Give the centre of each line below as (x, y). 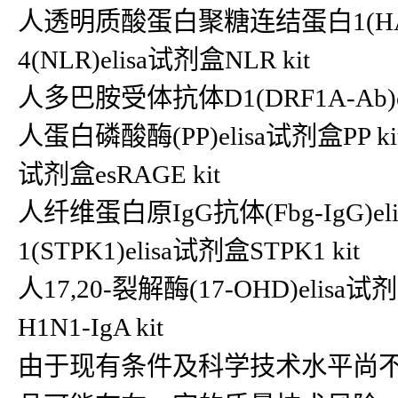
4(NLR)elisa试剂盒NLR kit (164, 60)
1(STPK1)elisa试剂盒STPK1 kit (189, 251)
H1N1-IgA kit (91, 327)
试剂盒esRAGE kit (119, 174)
